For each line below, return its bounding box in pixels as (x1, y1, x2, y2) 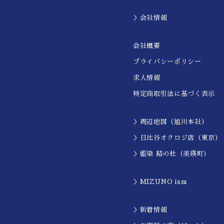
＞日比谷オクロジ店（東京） (133, 134, 222, 141)
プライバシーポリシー (133, 58, 201, 65)
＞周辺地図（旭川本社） (133, 118, 208, 125)
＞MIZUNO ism (133, 178, 187, 185)
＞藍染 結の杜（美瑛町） (133, 150, 210, 157)
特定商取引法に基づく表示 (133, 90, 215, 97)
